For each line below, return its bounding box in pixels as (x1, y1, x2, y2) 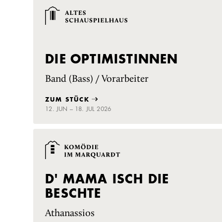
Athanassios (45, 208, 95, 219)
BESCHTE (45, 185, 102, 201)
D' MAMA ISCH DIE (45, 170, 169, 187)
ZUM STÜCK (45, 95, 90, 104)
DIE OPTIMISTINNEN (45, 51, 178, 67)
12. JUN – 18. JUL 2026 (45, 105, 111, 113)
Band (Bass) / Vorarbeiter (45, 73, 149, 85)
